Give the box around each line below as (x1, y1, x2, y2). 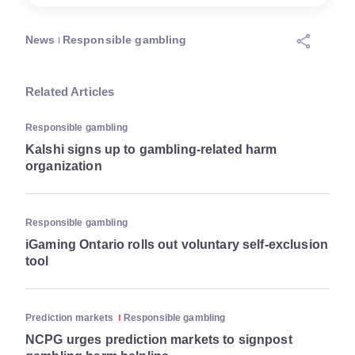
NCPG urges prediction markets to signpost (25, 333, 292, 347)
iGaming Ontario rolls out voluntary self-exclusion (25, 238, 329, 252)
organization (25, 159, 102, 174)
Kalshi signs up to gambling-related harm (25, 143, 277, 157)
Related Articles (25, 85, 115, 99)
